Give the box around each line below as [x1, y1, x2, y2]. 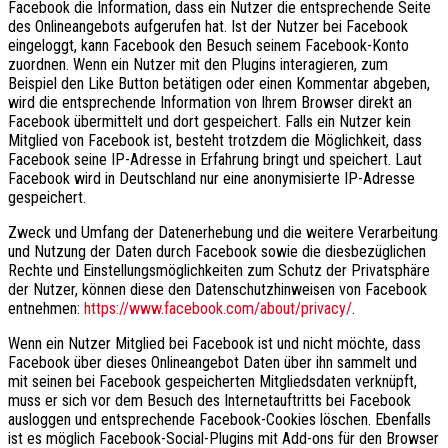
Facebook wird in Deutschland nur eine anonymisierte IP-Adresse [8, 168, 415, 188]
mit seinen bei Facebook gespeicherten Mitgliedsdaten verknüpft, [8, 371, 417, 391]
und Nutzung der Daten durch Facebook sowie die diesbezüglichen [8, 241, 426, 261]
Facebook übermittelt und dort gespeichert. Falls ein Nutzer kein [8, 111, 411, 131]
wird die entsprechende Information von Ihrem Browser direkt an [8, 92, 412, 112]
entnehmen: [8, 298, 84, 318]
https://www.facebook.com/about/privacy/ [84, 298, 352, 318]
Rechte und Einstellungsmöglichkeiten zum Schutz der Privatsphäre [8, 260, 430, 280]
